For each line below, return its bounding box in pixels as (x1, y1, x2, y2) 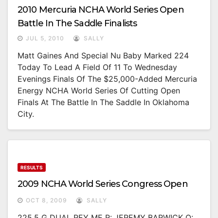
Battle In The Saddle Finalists (18, 18, 137, 29)
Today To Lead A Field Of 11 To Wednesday (18, 62, 177, 73)
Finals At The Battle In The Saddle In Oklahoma (18, 97, 189, 108)
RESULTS (20, 164, 43, 171)
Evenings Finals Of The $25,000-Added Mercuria (18, 74, 197, 84)
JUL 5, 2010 (26, 35, 64, 42)
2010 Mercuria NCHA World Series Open (18, 4, 184, 16)
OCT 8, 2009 (26, 197, 67, 204)
